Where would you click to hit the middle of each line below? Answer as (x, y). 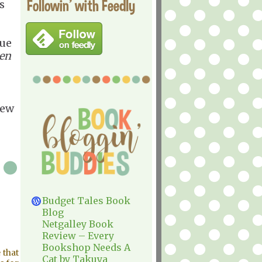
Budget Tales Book (86, 201)
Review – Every (78, 236)
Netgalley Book (78, 224)
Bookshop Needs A (86, 247)
